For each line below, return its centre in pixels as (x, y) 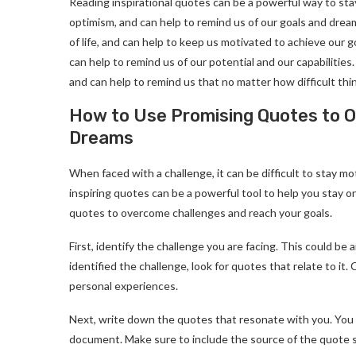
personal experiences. (124, 286)
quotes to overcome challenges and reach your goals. (201, 213)
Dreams (101, 138)
